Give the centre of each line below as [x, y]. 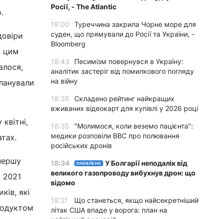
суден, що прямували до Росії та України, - [123, 34]
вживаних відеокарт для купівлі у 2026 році [124, 108]
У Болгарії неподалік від [146, 163]
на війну [64, 81]
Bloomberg [68, 44]
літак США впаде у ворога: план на [109, 210]
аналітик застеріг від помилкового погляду [122, 71]
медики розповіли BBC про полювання [115, 136]
